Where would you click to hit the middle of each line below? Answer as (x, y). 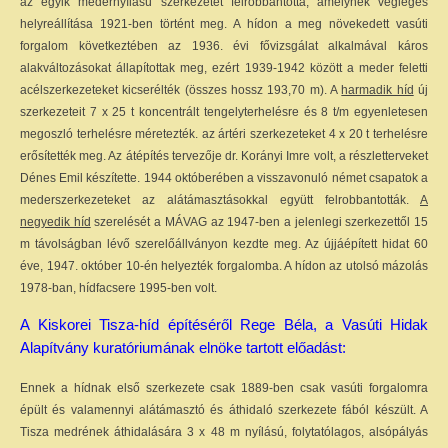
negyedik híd (55, 222)
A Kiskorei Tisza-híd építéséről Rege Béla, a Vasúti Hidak (224, 324)
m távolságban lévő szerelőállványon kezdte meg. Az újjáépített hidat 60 (224, 244)
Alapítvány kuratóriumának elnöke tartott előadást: (183, 347)
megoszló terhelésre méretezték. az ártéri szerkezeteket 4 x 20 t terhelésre (224, 134)
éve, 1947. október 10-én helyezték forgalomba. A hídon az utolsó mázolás (224, 266)
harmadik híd (377, 90)
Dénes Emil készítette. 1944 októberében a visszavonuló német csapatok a (224, 178)
